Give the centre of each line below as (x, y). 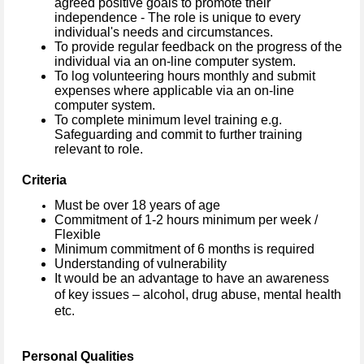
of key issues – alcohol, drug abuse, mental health (198, 295)
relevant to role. (99, 149)
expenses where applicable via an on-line (174, 91)
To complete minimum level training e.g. (168, 120)
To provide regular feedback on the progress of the (198, 47)
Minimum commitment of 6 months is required (184, 249)
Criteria (44, 180)
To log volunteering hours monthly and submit (185, 76)
